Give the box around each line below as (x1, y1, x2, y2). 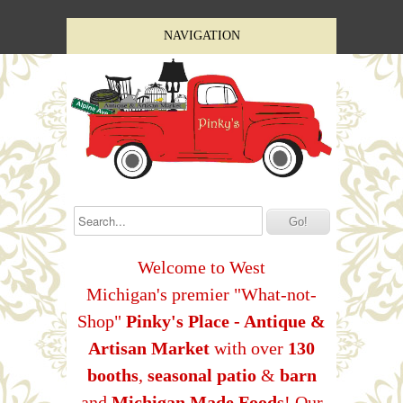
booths (86, 364, 139, 385)
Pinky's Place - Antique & (126, 310, 326, 331)
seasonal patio (147, 364, 256, 385)
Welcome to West (138, 256, 265, 277)
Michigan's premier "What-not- (86, 283, 317, 304)
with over (214, 337, 288, 358)
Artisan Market (88, 337, 214, 358)
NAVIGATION (163, 29, 240, 42)
